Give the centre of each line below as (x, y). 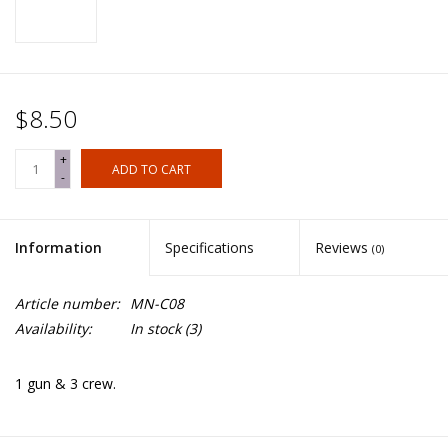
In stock (155, 329)
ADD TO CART (151, 170)
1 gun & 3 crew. (65, 384)
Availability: (53, 329)
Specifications (210, 248)
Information (58, 248)
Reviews (343, 248)
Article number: (67, 304)
